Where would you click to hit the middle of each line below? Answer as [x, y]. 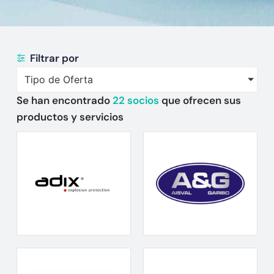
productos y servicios [70, 117]
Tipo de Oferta [58, 79]
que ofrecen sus [201, 100]
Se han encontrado [64, 100]
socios [143, 100]
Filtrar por [55, 58]
